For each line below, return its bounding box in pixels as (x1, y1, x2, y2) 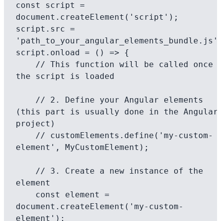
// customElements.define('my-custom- (16, 131, 36, 140)
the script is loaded (16, 72, 114, 81)
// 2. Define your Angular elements (16, 95, 36, 105)
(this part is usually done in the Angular (16, 107, 218, 116)
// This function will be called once (16, 60, 36, 69)
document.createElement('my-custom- (16, 202, 184, 211)
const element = (16, 190, 36, 199)
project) (16, 119, 55, 128)
